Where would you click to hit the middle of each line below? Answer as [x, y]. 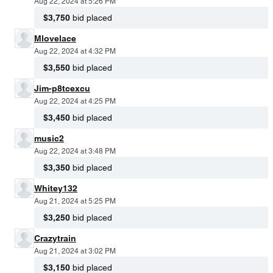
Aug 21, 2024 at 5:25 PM [75, 201]
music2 [49, 138]
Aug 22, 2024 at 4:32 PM [75, 51]
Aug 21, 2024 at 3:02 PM [75, 251]
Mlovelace [55, 38]
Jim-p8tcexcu [62, 88]
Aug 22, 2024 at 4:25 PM [75, 101]
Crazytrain [55, 238]
